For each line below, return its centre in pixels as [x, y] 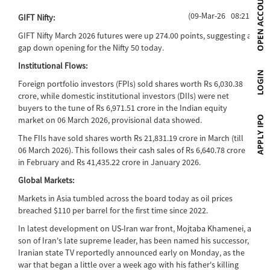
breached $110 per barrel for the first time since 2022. [113, 210]
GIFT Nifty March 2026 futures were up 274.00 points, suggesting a [135, 35]
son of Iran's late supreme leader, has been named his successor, [133, 240]
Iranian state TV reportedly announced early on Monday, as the [131, 252]
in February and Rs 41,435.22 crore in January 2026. [109, 162]
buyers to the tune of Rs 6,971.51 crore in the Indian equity [123, 108]
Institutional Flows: [53, 65]
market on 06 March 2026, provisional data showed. [110, 120]
